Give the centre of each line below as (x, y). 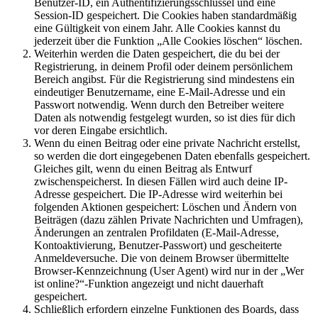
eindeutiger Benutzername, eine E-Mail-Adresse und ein (160, 92)
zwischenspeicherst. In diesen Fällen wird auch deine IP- (161, 182)
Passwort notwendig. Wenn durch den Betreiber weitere (159, 105)
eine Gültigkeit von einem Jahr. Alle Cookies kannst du (157, 28)
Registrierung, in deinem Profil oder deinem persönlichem (163, 67)
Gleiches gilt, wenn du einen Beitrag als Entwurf (143, 169)
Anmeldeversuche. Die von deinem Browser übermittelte (161, 258)
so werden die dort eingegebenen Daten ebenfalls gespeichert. (172, 156)
